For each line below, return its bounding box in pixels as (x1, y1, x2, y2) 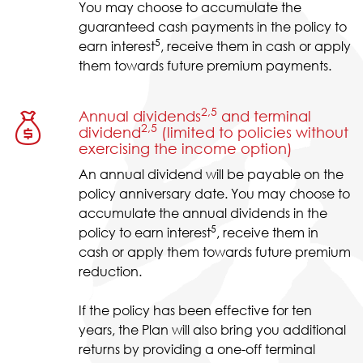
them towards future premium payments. (79, 56, 331, 74)
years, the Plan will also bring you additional (79, 320, 346, 338)
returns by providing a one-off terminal (79, 340, 315, 357)
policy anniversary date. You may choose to (79, 184, 350, 202)
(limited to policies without (157, 122, 348, 141)
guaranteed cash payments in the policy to (79, 17, 347, 35)
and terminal (217, 106, 311, 125)
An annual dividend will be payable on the (79, 164, 344, 182)
